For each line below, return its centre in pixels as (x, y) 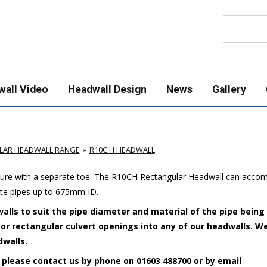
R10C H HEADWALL (122, 150)
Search (235, 20)
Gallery (229, 89)
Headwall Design (107, 89)
